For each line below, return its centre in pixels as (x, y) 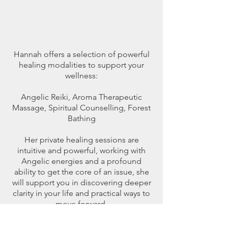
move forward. (81, 204)
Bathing (81, 118)
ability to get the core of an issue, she (81, 172)
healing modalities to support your (81, 65)
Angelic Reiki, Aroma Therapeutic (81, 97)
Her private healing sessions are (81, 140)
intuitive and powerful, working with (81, 150)
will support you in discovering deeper (81, 182)
